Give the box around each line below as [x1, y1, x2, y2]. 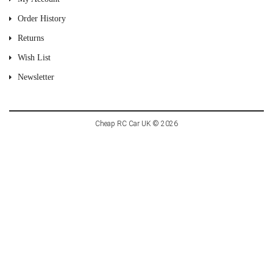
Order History [18, 13, 66, 23]
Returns [18, 33, 44, 43]
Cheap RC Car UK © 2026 [95, 119, 178, 128]
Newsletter [18, 72, 54, 82]
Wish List [18, 52, 51, 62]
